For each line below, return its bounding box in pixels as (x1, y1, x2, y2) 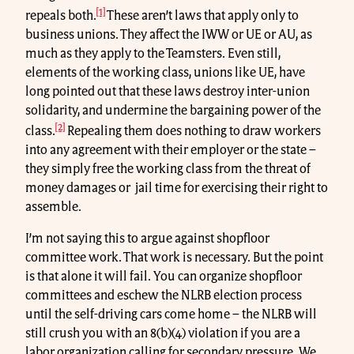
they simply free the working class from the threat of (25, 163, 311, 176)
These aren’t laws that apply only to (105, 9, 299, 22)
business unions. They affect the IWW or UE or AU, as (25, 28, 312, 41)
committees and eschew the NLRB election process (25, 289, 302, 303)
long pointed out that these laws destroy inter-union (25, 85, 310, 98)
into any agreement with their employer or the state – (25, 144, 316, 157)
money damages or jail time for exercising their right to (25, 182, 328, 195)
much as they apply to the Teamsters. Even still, (25, 47, 281, 60)
